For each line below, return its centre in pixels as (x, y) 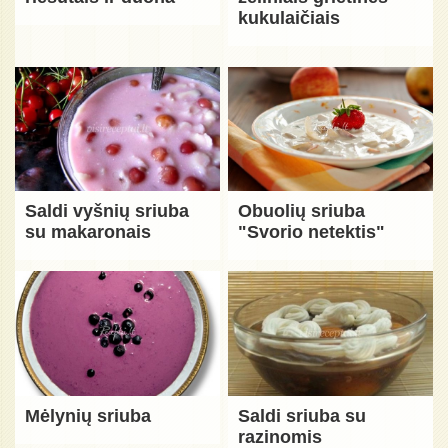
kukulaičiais (289, 17)
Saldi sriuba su (302, 415)
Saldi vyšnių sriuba (107, 211)
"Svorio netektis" (312, 232)
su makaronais (88, 232)
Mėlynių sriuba (88, 415)
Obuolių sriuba (302, 211)
